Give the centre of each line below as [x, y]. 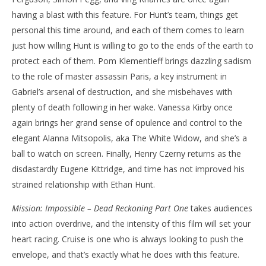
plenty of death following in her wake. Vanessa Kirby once [122, 107]
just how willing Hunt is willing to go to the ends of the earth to [133, 45]
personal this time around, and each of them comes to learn [128, 30]
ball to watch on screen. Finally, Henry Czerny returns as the [126, 153]
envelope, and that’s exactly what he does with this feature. [126, 254]
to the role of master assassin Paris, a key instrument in [119, 76]
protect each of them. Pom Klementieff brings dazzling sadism [132, 61]
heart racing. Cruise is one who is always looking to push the [128, 239]
